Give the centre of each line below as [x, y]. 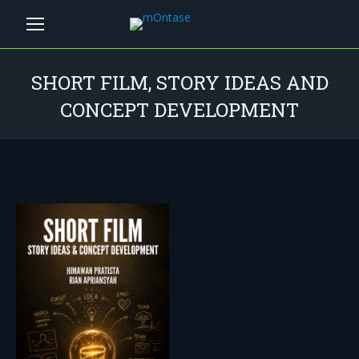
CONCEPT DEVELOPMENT [179, 110]
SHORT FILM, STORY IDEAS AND [179, 83]
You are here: [50, 133]
